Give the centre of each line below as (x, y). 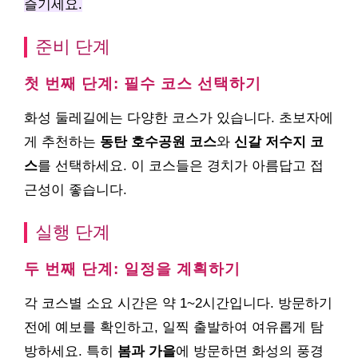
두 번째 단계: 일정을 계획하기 (132, 269)
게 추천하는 (62, 142)
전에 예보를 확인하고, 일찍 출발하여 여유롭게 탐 (174, 327)
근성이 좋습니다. (76, 190)
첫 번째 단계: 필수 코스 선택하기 (143, 84)
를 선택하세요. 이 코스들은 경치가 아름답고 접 (181, 166)
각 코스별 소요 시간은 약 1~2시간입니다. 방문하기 (178, 303)
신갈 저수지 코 (279, 142)
